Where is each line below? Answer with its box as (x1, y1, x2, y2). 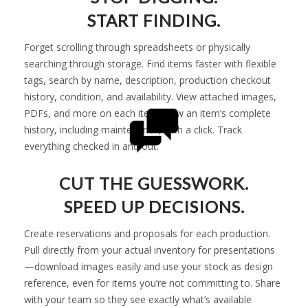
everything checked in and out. (24, 140, 159, 153)
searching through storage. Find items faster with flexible (24, 57, 276, 70)
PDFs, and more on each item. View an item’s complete (24, 107, 271, 120)
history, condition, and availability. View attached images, (24, 90, 276, 103)
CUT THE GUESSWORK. (59, 173, 249, 193)
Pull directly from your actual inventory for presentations (24, 243, 275, 256)
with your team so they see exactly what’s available (24, 293, 252, 306)
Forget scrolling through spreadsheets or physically (24, 41, 250, 54)
